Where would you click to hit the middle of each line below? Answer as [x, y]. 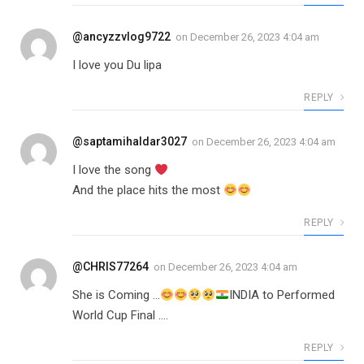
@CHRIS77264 [110, 267]
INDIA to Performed [282, 295]
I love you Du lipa [117, 65]
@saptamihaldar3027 [130, 142]
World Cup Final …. [120, 316]
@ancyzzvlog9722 [121, 37]
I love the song [113, 170]
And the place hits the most [148, 191]
